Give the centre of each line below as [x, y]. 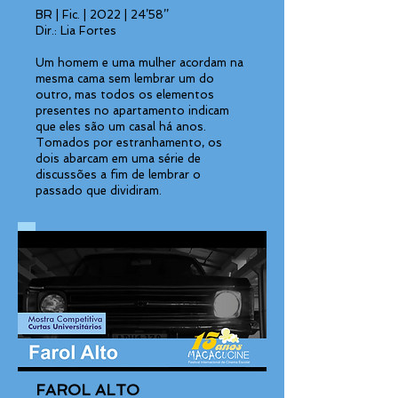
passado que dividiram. [99, 191]
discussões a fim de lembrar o [118, 175]
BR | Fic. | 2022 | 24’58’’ [102, 15]
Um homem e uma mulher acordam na [139, 63]
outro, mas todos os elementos [125, 95]
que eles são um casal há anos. [121, 127]
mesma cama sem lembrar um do [125, 79]
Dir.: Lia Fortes [76, 31]
